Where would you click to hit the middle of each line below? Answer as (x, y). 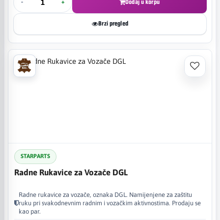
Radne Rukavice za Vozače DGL (71, 172)
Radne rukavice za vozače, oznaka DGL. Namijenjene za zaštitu (105, 194)
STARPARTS (35, 156)
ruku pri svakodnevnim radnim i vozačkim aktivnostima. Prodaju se (110, 203)
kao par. (30, 211)
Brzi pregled (113, 24)
